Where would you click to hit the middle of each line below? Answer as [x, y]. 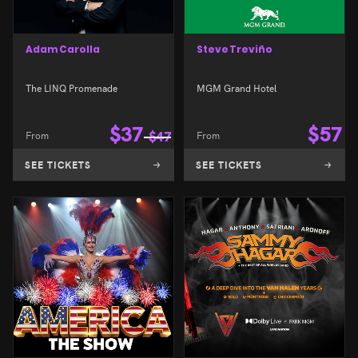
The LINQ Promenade [72, 88]
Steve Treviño [235, 49]
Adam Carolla [63, 49]
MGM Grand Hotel [237, 88]
